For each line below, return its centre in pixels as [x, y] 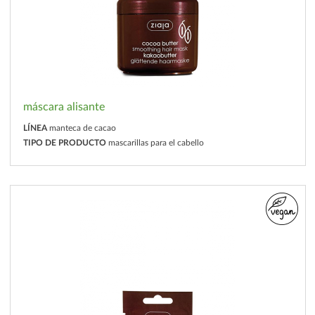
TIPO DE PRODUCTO [64, 142]
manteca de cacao [82, 128]
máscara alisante [64, 107]
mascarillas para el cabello [156, 142]
